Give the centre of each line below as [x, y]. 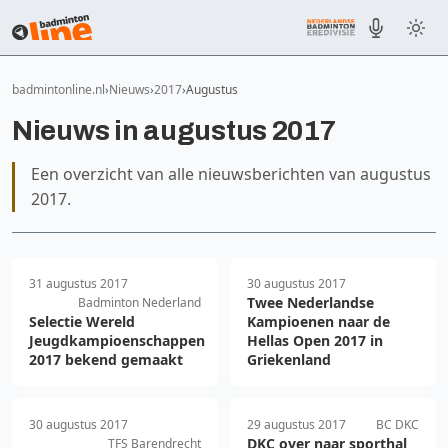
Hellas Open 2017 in [315, 340]
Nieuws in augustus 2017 [174, 130]
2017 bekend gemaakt [106, 359]
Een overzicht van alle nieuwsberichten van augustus [231, 174]
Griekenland [289, 359]
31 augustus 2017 [78, 283]
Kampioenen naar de [318, 321]
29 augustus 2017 [296, 424]
